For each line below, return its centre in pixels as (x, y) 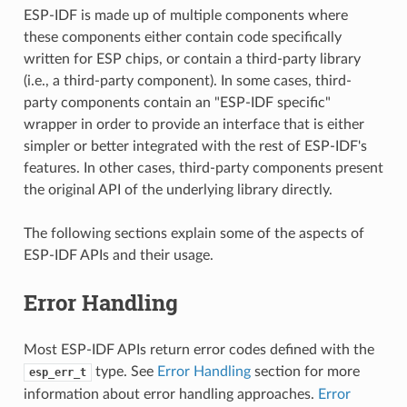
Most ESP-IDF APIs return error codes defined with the (199, 349)
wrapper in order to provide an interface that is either (194, 124)
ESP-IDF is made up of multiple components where (185, 15)
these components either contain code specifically (182, 37)
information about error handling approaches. (170, 394)
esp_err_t (57, 372)
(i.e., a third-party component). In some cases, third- (187, 80)
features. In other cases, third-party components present (203, 168)
